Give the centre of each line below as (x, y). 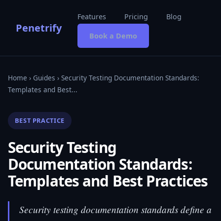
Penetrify (39, 28)
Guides (44, 78)
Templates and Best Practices (108, 181)
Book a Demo (113, 36)
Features (92, 17)
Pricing (136, 17)
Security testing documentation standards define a (115, 209)
